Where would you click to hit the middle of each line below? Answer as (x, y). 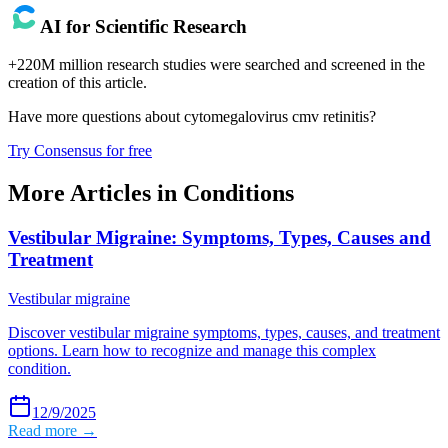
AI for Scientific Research (143, 26)
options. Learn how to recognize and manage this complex (192, 350)
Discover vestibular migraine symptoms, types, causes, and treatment (224, 332)
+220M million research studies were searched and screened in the (216, 65)
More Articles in (95, 193)
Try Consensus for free (80, 151)
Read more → (52, 430)
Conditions (238, 193)
